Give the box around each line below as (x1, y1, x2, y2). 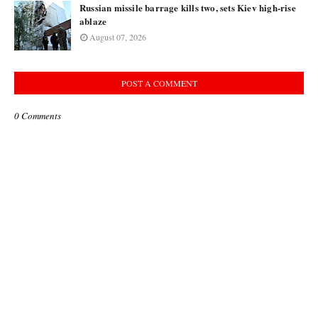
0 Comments (14, 109, 61, 122)
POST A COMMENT (121, 77, 197, 89)
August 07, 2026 (89, 31, 146, 43)
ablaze (79, 14, 107, 28)
